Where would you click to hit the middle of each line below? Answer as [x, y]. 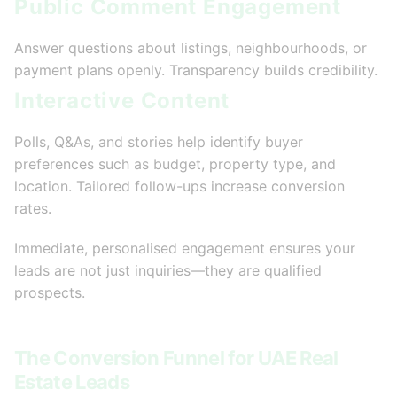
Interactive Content [122, 101]
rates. [33, 209]
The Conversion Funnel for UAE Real [176, 358]
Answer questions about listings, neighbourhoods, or [191, 48]
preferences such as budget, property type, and [175, 164]
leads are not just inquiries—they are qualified [168, 271]
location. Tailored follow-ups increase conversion [179, 187]
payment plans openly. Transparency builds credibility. [196, 70]
